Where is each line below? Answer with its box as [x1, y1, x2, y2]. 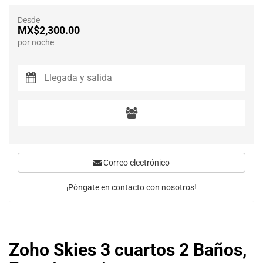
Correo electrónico [102, 158, 170, 167]
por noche [18, 38, 54, 47]
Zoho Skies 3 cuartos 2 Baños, [9, 240, 247, 260]
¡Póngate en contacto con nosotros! [66, 183, 197, 192]
